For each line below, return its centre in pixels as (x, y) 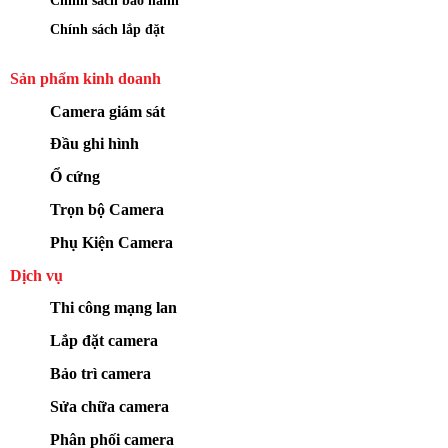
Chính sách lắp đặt (107, 29)
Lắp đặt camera (104, 341)
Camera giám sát (107, 111)
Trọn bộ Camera (107, 209)
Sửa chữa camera (109, 406)
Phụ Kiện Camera (111, 242)
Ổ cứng (75, 177)
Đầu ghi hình (94, 144)
